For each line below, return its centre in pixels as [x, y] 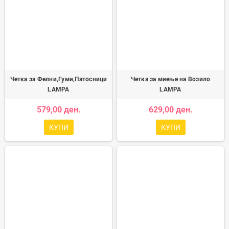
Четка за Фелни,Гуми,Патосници [59, 79]
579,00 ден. [59, 110]
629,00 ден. [170, 110]
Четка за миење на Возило [170, 79]
